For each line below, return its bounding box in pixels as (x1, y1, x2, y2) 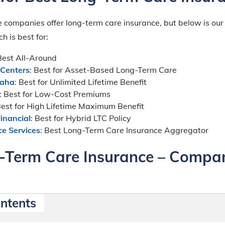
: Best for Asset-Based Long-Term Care (30, 64, 177, 75)
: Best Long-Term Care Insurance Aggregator (40, 125, 208, 135)
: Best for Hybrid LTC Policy (31, 113, 131, 123)
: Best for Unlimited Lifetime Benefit (15, 76, 147, 87)
